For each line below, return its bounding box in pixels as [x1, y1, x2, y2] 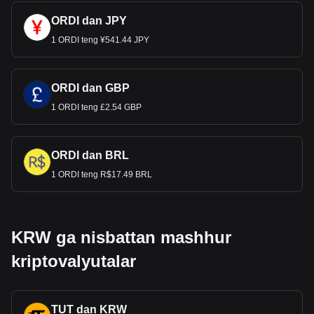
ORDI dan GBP [51, 82, 130, 94]
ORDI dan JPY [51, 15, 127, 27]
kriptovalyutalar [11, 252, 136, 271]
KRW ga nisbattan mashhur [11, 228, 231, 247]
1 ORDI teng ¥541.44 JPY [51, 35, 149, 45]
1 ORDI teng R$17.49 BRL [51, 170, 152, 179]
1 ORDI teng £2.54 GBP [51, 102, 142, 112]
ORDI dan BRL [51, 149, 129, 161]
